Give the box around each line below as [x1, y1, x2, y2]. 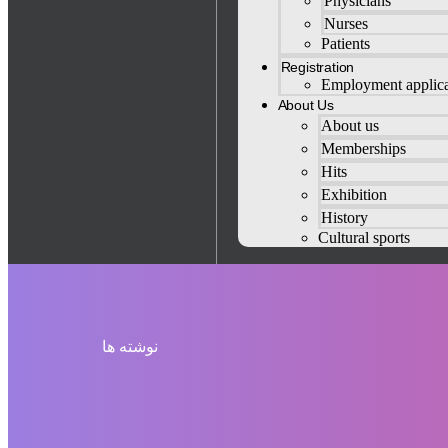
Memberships [320, 140, 406, 157]
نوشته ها [102, 338, 158, 355]
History [320, 209, 368, 226]
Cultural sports [317, 229, 410, 246]
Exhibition [320, 186, 387, 203]
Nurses [323, 15, 368, 32]
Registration [280, 59, 355, 75]
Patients [320, 35, 370, 52]
